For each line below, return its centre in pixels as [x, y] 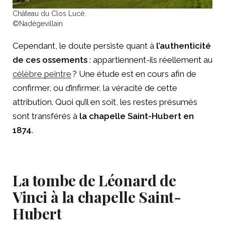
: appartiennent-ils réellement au [151, 60]
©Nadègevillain [38, 24]
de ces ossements [51, 60]
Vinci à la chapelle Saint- [97, 197]
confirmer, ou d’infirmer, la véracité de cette [95, 88]
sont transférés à [46, 116]
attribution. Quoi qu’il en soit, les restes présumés [105, 102]
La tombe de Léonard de [94, 181]
